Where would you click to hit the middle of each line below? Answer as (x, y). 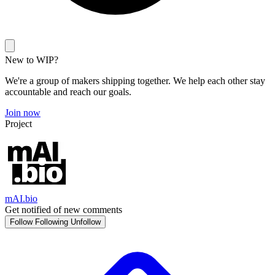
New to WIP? (32, 60)
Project (18, 124)
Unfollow (86, 222)
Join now (23, 113)
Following (52, 222)
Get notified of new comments (64, 210)
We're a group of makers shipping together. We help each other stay (135, 81)
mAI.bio (21, 199)
